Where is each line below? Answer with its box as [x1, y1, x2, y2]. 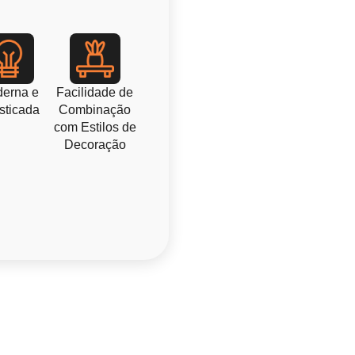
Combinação [59, 103, 132, 116]
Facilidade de [56, 86, 134, 99]
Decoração [63, 138, 126, 151]
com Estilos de [53, 120, 136, 134]
